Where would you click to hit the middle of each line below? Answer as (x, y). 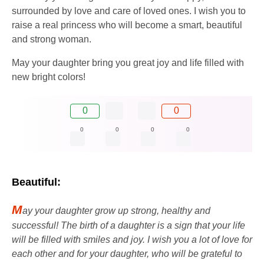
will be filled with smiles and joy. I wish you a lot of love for (132, 240)
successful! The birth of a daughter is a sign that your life (128, 226)
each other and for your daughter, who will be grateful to (127, 254)
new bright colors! (49, 77)
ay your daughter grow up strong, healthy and (116, 211)
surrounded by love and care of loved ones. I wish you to (129, 11)
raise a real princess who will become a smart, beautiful (127, 25)
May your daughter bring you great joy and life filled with (128, 63)
